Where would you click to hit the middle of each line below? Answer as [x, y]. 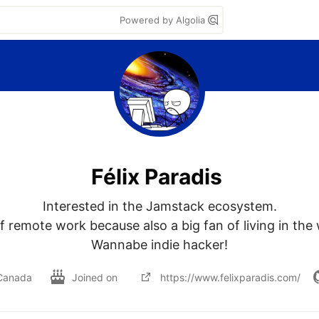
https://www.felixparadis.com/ [230, 277]
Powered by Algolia [164, 20]
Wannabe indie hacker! [159, 245]
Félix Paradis [157, 176]
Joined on [96, 277]
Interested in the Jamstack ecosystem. [159, 206]
